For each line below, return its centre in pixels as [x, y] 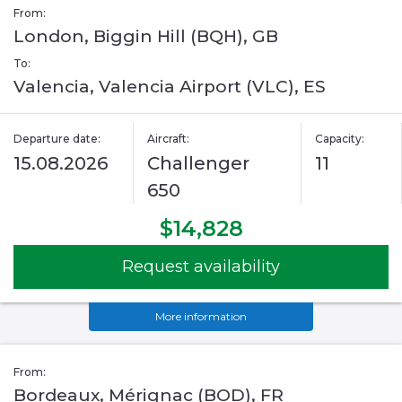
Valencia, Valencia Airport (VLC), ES [170, 87]
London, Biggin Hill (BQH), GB [146, 37]
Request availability [201, 267]
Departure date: [57, 139]
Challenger [199, 164]
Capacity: [339, 139]
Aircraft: [169, 139]
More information [201, 317]
